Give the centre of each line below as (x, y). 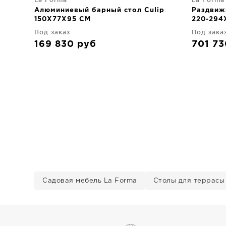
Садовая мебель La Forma (90, 181)
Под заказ (52, 32)
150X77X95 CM (63, 19)
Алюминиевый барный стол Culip (99, 10)
